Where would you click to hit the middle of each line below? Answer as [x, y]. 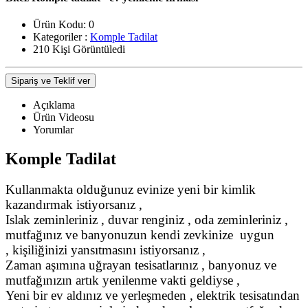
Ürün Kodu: [59, 25]
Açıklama [54, 105]
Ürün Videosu [64, 118]
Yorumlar [53, 130]
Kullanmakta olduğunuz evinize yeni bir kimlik [131, 189]
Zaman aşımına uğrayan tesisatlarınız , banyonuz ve [141, 265]
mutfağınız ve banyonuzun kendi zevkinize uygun [140, 234]
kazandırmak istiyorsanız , [74, 204]
